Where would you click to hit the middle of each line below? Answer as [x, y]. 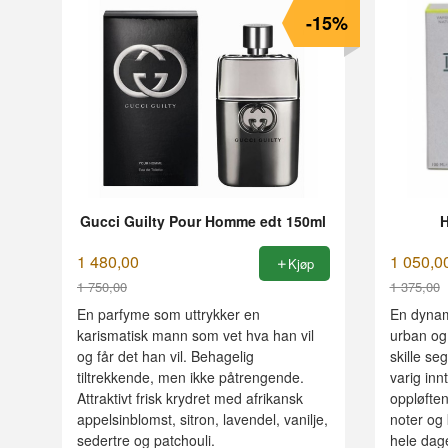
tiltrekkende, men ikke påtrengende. [190, 377]
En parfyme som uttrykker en [168, 314]
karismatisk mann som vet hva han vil [195, 335]
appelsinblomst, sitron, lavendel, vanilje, [202, 419]
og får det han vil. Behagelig [165, 356]
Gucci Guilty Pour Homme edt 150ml [203, 220]
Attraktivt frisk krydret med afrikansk [190, 398]
